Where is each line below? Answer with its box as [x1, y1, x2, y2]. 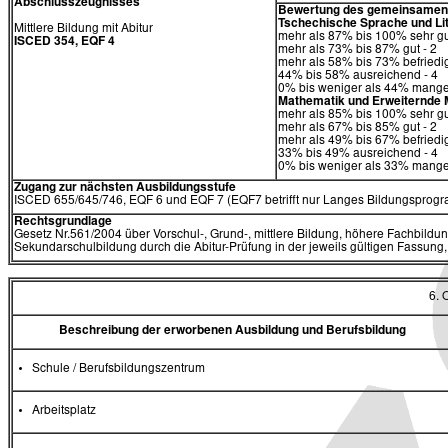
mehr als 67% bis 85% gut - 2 [278, 122, 437, 135]
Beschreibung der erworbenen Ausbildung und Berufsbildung [58, 324, 406, 337]
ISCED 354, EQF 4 [14, 36, 115, 49]
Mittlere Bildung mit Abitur [14, 23, 153, 36]
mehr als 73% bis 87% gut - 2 [278, 44, 437, 57]
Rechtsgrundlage [14, 216, 112, 229]
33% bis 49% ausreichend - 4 [278, 148, 438, 161]
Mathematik [278, 96, 345, 109]
